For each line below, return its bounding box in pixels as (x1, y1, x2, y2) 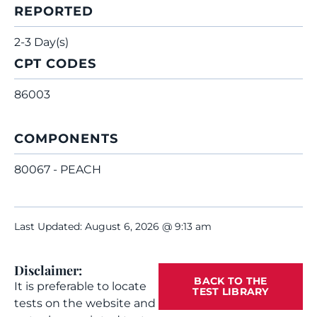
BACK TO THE (194, 275, 267, 287)
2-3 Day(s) (14, 35, 69, 49)
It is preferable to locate (14, 279, 146, 293)
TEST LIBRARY (192, 285, 269, 298)
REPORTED (14, 4, 93, 19)
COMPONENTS (14, 131, 118, 146)
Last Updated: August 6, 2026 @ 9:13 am (14, 220, 212, 233)
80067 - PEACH (14, 163, 101, 176)
